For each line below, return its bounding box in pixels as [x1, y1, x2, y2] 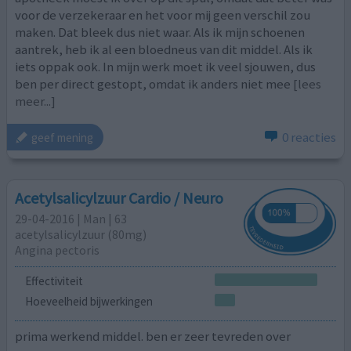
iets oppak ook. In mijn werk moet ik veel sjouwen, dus [15, 57, 317, 75]
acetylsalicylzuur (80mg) [15, 226, 147, 242]
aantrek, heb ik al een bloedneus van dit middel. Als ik [15, 40, 313, 58]
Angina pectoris [15, 241, 100, 258]
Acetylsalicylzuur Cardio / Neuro [15, 187, 224, 208]
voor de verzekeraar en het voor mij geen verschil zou [15, 5, 311, 24]
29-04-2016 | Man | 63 [15, 210, 128, 226]
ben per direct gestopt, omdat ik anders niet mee [15, 74, 291, 92]
